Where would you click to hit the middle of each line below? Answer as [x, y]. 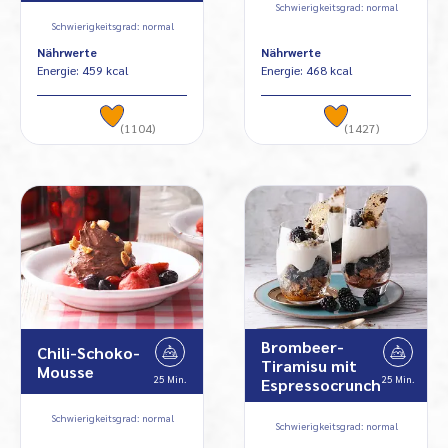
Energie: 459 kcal [83, 70]
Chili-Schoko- [88, 352]
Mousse [65, 371]
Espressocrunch [321, 385]
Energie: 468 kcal [307, 70]
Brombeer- [302, 347]
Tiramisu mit [309, 366]
